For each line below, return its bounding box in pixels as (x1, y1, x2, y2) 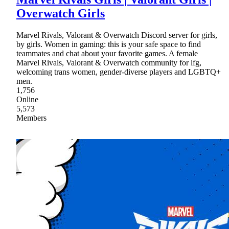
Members (16, 113, 47, 123)
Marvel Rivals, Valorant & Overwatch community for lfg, (16, 58, 201, 67)
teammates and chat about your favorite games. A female (16, 49, 198, 58)
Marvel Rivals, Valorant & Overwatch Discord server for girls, (16, 31, 217, 40)
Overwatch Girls (16, 7, 105, 20)
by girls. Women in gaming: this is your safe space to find (16, 40, 201, 49)
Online (16, 95, 38, 104)
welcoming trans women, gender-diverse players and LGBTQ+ (16, 67, 221, 77)
